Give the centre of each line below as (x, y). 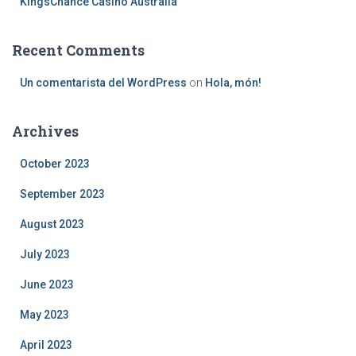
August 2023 (52, 224)
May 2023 (44, 315)
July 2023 (45, 254)
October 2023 (55, 164)
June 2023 (47, 284)
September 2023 (62, 194)
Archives (45, 131)
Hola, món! (233, 83)
